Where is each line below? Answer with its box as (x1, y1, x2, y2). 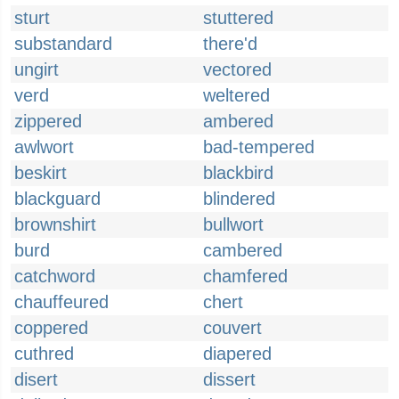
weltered (203, 85, 270, 105)
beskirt (14, 163, 67, 183)
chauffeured (14, 292, 109, 312)
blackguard (14, 189, 101, 208)
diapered (203, 344, 272, 363)
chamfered (203, 266, 288, 286)
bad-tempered (203, 137, 314, 157)
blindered (203, 189, 275, 208)
